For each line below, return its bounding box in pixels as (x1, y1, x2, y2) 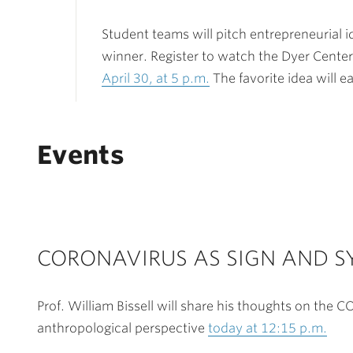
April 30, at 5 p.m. (102, 71, 210, 86)
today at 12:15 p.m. (208, 321, 327, 336)
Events (37, 139, 124, 170)
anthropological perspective (37, 321, 208, 336)
